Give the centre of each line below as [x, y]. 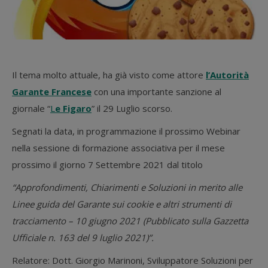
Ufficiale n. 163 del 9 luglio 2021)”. [83, 237]
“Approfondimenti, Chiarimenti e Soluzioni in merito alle [127, 187]
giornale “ [31, 108]
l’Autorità [227, 75]
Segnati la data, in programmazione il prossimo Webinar [126, 131]
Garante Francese [52, 92]
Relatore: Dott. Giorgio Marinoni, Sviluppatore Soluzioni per [133, 260]
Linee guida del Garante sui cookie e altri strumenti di [122, 204]
